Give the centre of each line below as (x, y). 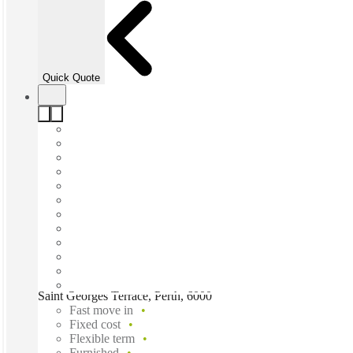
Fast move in (101, 310)
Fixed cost (95, 325)
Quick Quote (71, 78)
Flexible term (102, 339)
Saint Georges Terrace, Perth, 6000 (125, 296)
